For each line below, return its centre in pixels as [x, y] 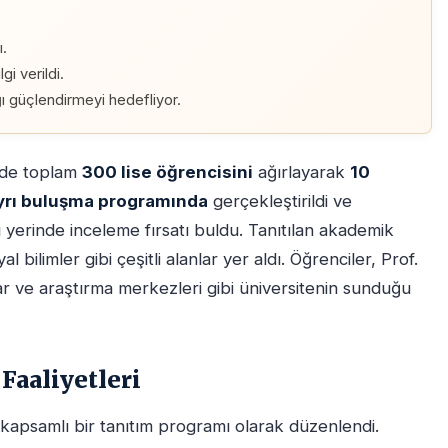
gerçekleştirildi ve [280, 201]
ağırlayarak [301, 172]
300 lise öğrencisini [167, 172]
